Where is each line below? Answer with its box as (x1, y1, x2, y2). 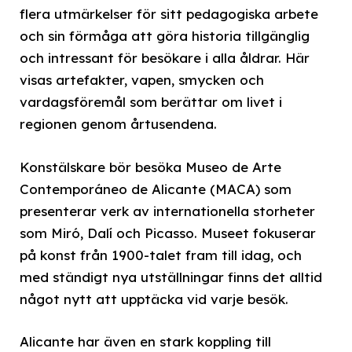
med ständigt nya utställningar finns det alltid (20, 268, 322, 285)
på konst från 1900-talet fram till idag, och (20, 246, 302, 263)
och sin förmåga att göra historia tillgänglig (20, 27, 310, 45)
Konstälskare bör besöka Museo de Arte (20, 158, 281, 175)
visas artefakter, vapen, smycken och (20, 71, 264, 89)
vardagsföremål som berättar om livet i (20, 93, 282, 111)
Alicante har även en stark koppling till (20, 332, 271, 350)
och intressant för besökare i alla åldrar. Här (20, 49, 310, 67)
